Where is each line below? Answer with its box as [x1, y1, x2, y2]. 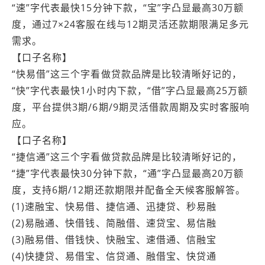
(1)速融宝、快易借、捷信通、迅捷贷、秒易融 [12, 200, 217, 213]
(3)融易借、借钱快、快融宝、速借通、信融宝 [12, 233, 217, 246]
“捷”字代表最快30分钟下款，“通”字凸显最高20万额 [12, 167, 244, 180]
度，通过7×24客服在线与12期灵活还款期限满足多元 [12, 18, 250, 31]
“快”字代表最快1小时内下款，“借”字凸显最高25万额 [12, 84, 248, 97]
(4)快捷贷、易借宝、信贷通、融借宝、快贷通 [12, 250, 217, 263]
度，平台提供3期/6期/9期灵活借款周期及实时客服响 [12, 101, 250, 114]
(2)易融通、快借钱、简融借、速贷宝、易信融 [12, 216, 217, 230]
